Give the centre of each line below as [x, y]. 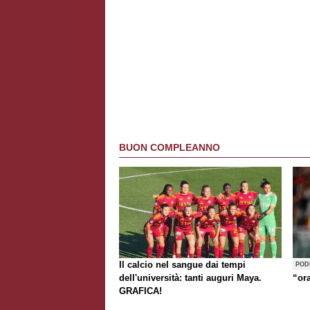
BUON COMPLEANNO [170, 147]
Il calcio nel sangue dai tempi [182, 264]
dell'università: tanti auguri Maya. [190, 277]
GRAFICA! [140, 291]
